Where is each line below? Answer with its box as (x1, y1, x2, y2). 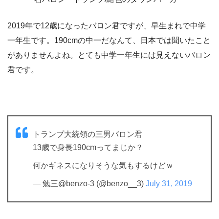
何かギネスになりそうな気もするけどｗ (33, 161, 174, 170)
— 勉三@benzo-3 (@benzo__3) (33, 179, 146, 188)
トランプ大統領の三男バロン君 (33, 130, 142, 139)
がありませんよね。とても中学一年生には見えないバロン (7, 51, 211, 60)
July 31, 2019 (146, 179, 192, 188)
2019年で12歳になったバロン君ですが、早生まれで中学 (7, 22, 206, 30)
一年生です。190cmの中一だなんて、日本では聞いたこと (7, 36, 211, 45)
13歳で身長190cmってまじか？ (33, 143, 143, 152)
